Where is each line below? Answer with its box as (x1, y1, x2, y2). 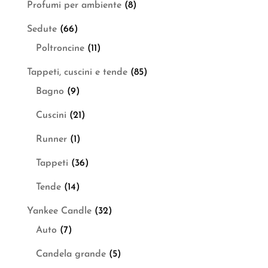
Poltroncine (35, 43, 84, 53)
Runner (35, 134, 67, 144)
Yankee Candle (26, 206, 92, 216)
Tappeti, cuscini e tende (26, 67, 127, 77)
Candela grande (35, 249, 106, 259)
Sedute (26, 24, 57, 34)
